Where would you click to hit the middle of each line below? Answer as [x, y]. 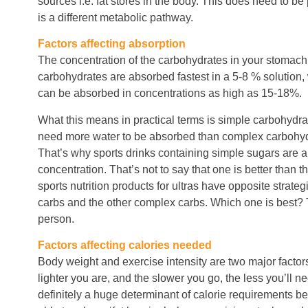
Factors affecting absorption [112, 44]
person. [56, 219]
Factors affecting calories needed [125, 245]
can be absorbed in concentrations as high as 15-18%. [170, 93]
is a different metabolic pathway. [115, 17]
